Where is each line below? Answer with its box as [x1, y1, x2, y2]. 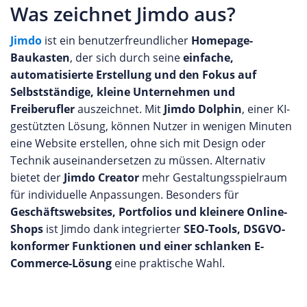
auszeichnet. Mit [75, 101, 164, 116]
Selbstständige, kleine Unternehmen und [10, 84, 235, 99]
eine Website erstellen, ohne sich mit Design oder [10, 136, 266, 151]
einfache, [183, 50, 234, 65]
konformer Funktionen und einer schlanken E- [10, 238, 264, 254]
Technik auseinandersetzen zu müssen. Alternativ [10, 153, 265, 168]
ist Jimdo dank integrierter [43, 221, 184, 236]
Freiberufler [10, 101, 75, 116]
